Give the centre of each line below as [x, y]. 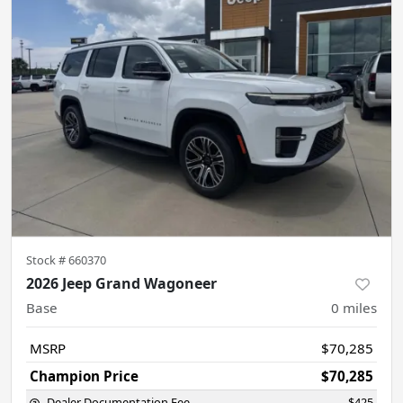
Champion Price [84, 376]
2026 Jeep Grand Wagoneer [121, 283]
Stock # [47, 260]
